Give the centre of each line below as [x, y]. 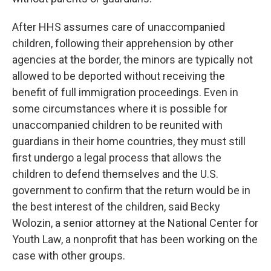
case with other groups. [69, 255]
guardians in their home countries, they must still [129, 141]
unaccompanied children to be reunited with [117, 125]
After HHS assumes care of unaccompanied [119, 27]
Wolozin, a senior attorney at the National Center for [135, 223]
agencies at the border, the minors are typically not [132, 59]
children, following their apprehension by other [123, 43]
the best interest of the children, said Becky [116, 206]
